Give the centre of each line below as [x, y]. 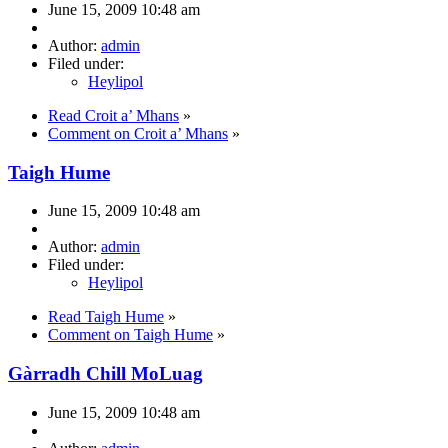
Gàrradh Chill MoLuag [105, 374]
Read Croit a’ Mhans [113, 115]
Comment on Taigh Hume [130, 335]
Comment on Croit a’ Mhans [138, 133]
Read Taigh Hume [106, 317]
